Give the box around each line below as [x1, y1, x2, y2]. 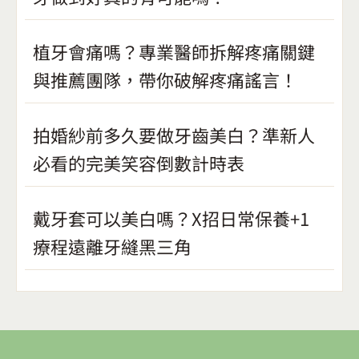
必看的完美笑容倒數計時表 [33, 150, 244, 176]
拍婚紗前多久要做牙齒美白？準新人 [33, 122, 315, 148]
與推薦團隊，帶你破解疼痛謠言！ [33, 66, 297, 92]
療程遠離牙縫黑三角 [33, 233, 192, 260]
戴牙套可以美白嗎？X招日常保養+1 [33, 205, 309, 232]
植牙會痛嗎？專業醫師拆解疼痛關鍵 [33, 38, 315, 64]
